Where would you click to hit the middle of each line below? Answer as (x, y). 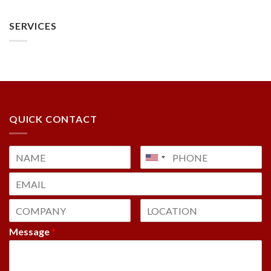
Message (30, 232)
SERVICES (33, 26)
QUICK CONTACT (53, 119)
